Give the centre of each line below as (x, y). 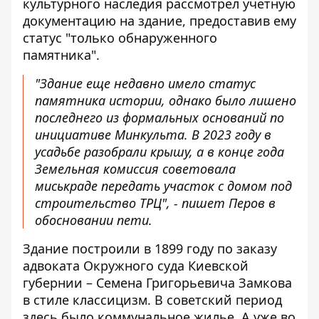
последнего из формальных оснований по (159, 117)
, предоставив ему (239, 20)
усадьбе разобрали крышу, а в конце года (159, 151)
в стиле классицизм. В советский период (152, 299)
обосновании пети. (94, 220)
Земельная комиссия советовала (135, 168)
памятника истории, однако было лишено (166, 100)
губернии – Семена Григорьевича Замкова (157, 282)
